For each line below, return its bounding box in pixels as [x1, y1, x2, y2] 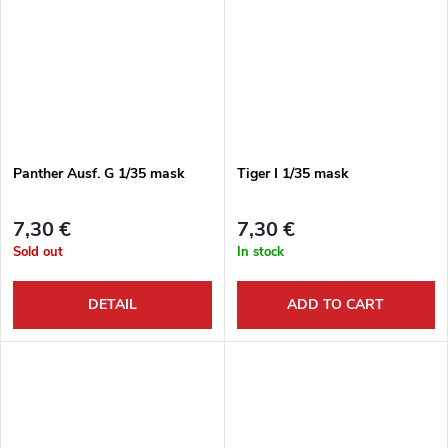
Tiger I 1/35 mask [236, 163, 349, 183]
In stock [236, 243, 284, 262]
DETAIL [87, 295, 137, 315]
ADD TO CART [287, 295, 385, 315]
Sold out [13, 243, 63, 262]
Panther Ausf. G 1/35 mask [13, 163, 185, 183]
